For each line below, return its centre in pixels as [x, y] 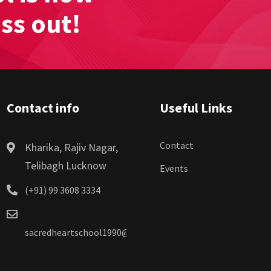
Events [174, 168]
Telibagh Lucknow [65, 166]
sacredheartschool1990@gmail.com [99, 233]
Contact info [43, 108]
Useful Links [196, 108]
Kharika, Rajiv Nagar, [71, 148]
